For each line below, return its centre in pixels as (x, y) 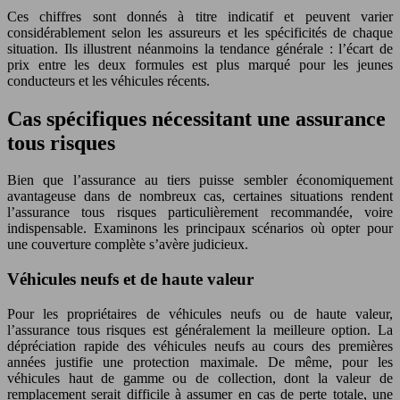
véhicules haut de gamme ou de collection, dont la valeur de (200, 378)
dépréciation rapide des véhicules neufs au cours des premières (200, 346)
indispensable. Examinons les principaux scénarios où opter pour (200, 229)
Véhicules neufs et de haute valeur (130, 279)
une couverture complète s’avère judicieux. (128, 245)
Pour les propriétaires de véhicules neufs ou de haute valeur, (200, 313)
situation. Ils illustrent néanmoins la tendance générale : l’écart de (200, 48)
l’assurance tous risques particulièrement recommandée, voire (200, 212)
